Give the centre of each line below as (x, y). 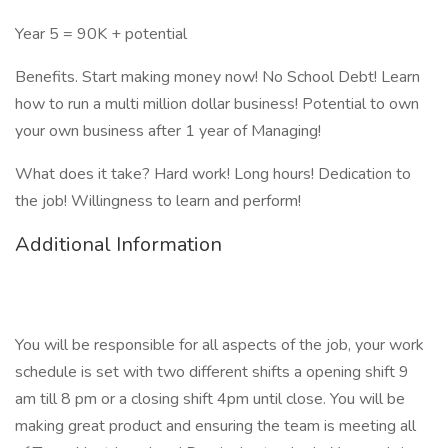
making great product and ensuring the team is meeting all (215, 426)
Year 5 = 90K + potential (101, 34)
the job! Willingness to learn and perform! (158, 201)
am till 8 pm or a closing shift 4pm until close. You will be (210, 399)
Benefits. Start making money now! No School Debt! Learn (217, 77)
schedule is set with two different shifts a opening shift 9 (212, 372)
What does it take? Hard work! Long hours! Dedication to (213, 174)
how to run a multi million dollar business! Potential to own (217, 104)
